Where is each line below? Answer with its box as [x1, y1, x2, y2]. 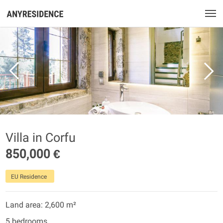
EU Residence [11, 173, 47, 180]
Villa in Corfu [5, 130, 76, 145]
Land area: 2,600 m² [5, 200, 76, 210]
